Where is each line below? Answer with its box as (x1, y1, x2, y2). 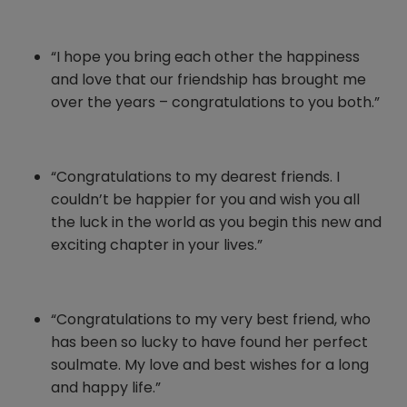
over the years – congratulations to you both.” (51, 92, 380, 114)
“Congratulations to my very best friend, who (51, 309, 371, 331)
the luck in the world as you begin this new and (51, 212, 382, 233)
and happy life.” (51, 377, 161, 399)
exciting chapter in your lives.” (51, 234, 263, 256)
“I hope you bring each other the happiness (51, 46, 360, 68)
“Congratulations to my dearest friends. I (51, 166, 340, 188)
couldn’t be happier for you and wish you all (51, 189, 360, 211)
